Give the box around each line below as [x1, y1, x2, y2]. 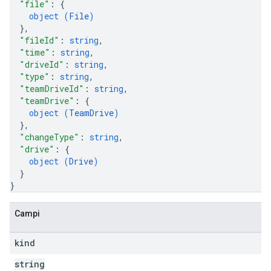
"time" [19, 47, 50, 58]
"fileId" [19, 34, 59, 46]
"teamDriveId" [19, 83, 84, 94]
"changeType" [19, 131, 79, 143]
